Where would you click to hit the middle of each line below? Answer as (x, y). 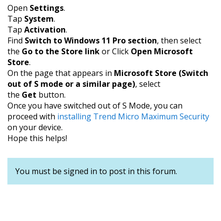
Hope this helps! (37, 138)
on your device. (35, 127)
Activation (45, 30)
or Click (115, 51)
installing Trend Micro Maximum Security (133, 116)
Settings (47, 8)
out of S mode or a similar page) (71, 84)
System (39, 19)
